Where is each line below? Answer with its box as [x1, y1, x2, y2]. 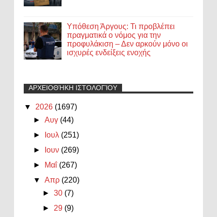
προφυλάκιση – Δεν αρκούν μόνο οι [67, 39, 188, 48]
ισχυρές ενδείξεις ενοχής [67, 48, 151, 57]
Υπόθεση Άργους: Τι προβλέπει [67, 22, 175, 31]
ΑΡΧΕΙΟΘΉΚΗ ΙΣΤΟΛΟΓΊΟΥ [29, 84, 117, 92]
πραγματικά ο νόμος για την [67, 31, 161, 39]
